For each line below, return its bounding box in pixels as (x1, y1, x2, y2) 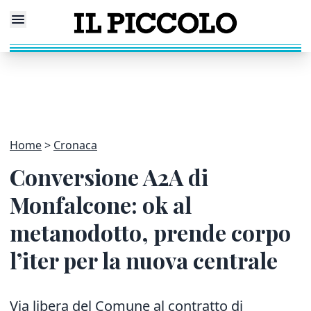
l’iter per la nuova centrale (10, 245, 278, 275)
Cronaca (53, 137, 97, 153)
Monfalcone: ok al (10, 190, 192, 219)
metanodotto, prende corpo (10, 217, 291, 247)
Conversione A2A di (10, 162, 208, 192)
